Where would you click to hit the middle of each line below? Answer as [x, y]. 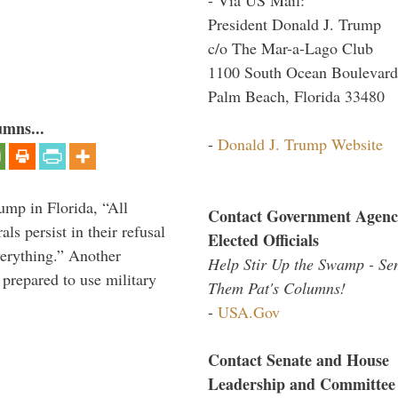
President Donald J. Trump [295, 24]
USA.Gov [249, 311]
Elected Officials [263, 239]
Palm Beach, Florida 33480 [296, 96]
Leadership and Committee [302, 383]
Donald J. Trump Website [300, 143]
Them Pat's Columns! [277, 287]
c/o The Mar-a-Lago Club [291, 48]
